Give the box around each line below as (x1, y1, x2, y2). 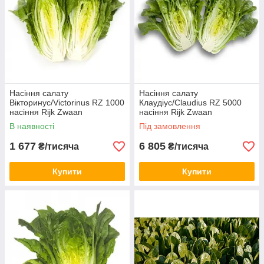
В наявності (9, 121, 54, 131)
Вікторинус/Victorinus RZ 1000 (9, 98, 124, 107)
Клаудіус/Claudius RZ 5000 (139, 98, 242, 107)
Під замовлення (139, 121, 200, 131)
